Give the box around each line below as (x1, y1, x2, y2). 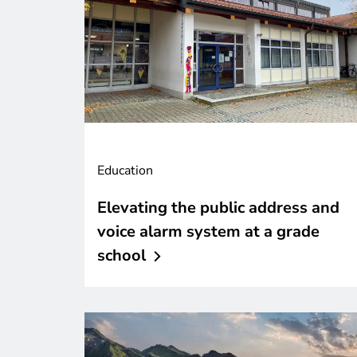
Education (97, 162, 153, 180)
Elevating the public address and (97, 197, 339, 219)
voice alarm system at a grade (97, 221, 320, 243)
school (97, 245, 146, 267)
